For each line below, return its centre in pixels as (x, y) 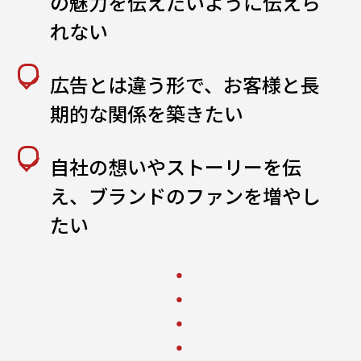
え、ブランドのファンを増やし (186, 195)
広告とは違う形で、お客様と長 (185, 84)
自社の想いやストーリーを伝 (176, 166)
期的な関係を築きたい (147, 113)
